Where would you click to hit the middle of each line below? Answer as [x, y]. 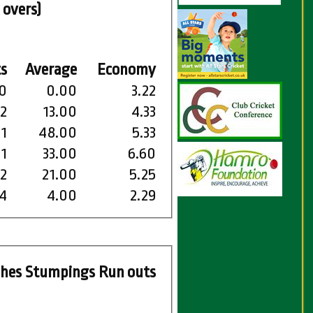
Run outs [128, 272]
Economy [127, 70]
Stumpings [60, 272]
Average [51, 70]
